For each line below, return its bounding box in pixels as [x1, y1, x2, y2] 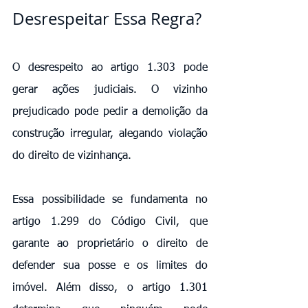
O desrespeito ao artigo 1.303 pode [12, 62, 208, 74]
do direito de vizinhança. [12, 150, 131, 162]
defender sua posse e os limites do [12, 260, 208, 272]
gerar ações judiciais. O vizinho [12, 84, 208, 96]
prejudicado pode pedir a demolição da [12, 106, 208, 118]
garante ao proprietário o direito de [12, 238, 208, 250]
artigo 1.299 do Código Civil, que [12, 216, 208, 228]
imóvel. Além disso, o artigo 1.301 [12, 282, 208, 294]
